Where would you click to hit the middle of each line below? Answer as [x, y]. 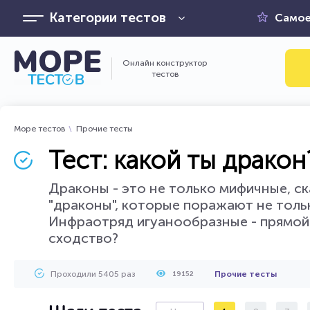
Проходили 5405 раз [93, 274]
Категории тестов [107, 18]
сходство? [83, 238]
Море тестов [40, 129]
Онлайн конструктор [165, 63]
